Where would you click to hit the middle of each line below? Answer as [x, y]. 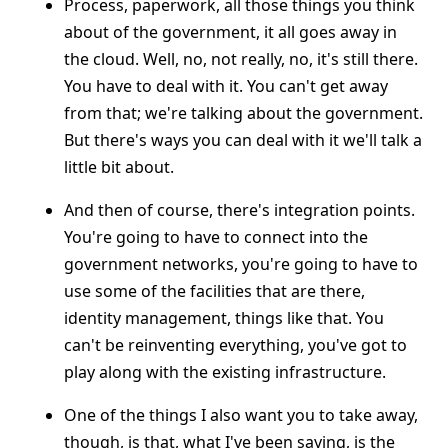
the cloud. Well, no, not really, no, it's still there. [241, 59]
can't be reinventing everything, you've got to [235, 345]
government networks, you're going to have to [241, 264]
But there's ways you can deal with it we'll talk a [243, 140]
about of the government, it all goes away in [230, 32]
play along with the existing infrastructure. [225, 372]
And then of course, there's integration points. [239, 210]
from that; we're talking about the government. [243, 113]
